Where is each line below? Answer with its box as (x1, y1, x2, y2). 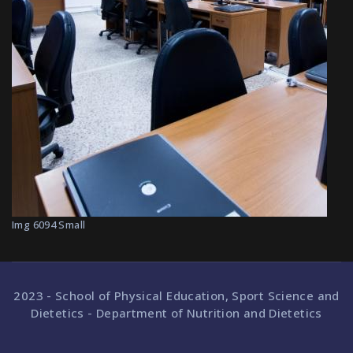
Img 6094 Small (12, 217, 86, 232)
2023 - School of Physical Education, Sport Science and (13, 288, 340, 303)
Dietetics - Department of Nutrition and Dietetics (31, 305, 322, 321)
